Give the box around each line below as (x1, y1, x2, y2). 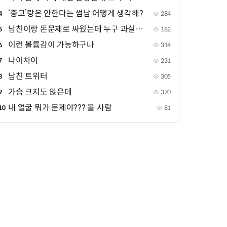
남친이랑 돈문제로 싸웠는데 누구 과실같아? (135, 24, 143, 34)
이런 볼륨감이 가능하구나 (8, 40, 94, 50)
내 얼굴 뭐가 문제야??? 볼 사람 (8, 102, 112, 113)
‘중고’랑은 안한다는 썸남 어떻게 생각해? (8, 8, 143, 19)
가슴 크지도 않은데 (8, 87, 72, 97)
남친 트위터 (8, 71, 48, 82)
